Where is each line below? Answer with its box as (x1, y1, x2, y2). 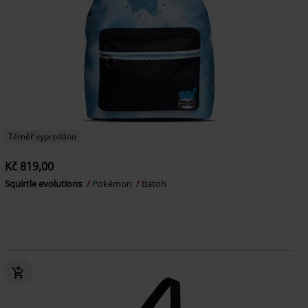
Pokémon (91, 177, 134, 190)
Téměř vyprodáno (8, 131, 76, 143)
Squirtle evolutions (4, 177, 84, 190)
